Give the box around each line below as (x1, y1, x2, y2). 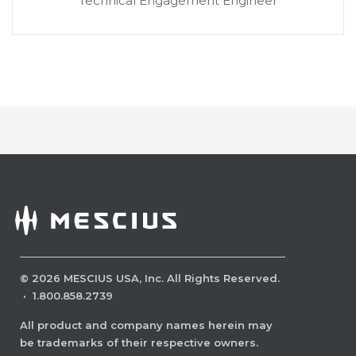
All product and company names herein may (20, 318, 273, 331)
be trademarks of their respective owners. (20, 335, 258, 349)
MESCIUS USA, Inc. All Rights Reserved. (64, 271, 280, 284)
